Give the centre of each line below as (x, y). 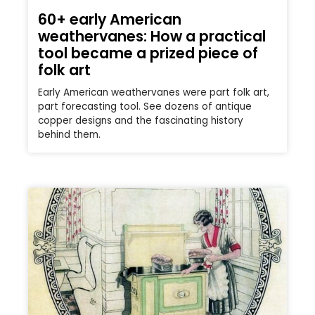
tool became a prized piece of (148, 53)
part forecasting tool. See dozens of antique (145, 107)
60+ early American (110, 20)
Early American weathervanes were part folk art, (154, 93)
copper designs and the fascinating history (141, 121)
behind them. (69, 135)
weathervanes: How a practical (152, 37)
